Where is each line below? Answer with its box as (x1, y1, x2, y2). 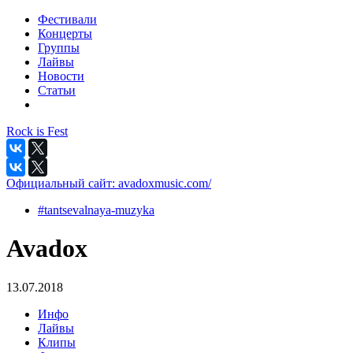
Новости (38, 69, 84, 83)
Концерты (38, 27, 92, 40)
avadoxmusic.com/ (118, 176, 211, 190)
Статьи (38, 84, 76, 97)
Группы (38, 41, 80, 54)
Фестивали (38, 13, 97, 26)
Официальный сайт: (6, 176, 118, 190)
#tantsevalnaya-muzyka (38, 203, 154, 217)
